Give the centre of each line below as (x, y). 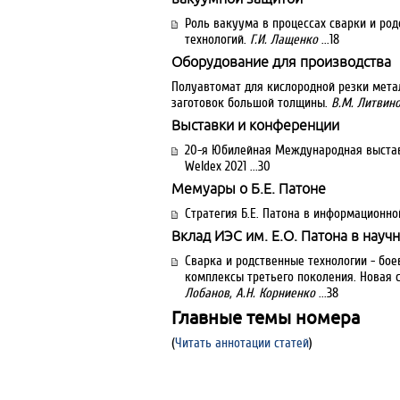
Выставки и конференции (255, 125)
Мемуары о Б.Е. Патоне (249, 188)
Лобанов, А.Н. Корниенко (250, 293)
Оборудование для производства (281, 62)
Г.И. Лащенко (284, 39)
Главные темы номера (266, 317)
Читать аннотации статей (242, 343)
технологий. (217, 39)
